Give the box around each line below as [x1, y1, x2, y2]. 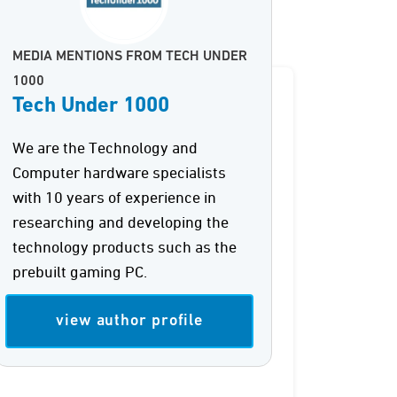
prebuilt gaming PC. [12, 265, 148, 281]
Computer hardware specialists [12, 166, 227, 182]
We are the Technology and [12, 141, 198, 157]
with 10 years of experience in [12, 191, 217, 206]
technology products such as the [12, 240, 237, 256]
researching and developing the [12, 215, 230, 231]
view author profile [56, 313, 204, 330]
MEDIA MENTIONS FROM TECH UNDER [12, 50, 248, 64]
